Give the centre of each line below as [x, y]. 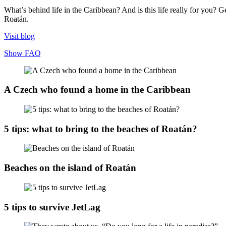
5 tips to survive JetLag [52, 207]
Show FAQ [22, 53]
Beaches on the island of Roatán [70, 168]
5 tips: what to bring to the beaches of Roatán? [101, 129]
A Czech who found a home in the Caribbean [97, 90]
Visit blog [19, 36]
